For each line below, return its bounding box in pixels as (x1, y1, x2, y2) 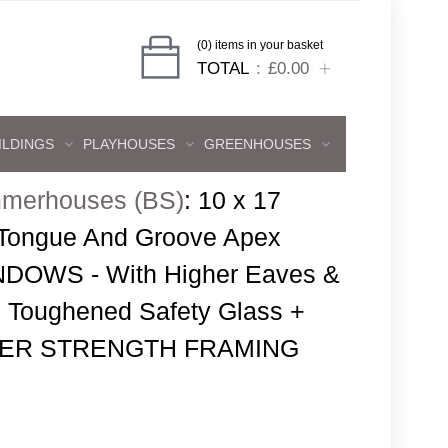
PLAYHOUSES (82, 136, 175, 152)
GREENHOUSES (203, 136, 311, 152)
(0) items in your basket (196, 38, 323, 52)
